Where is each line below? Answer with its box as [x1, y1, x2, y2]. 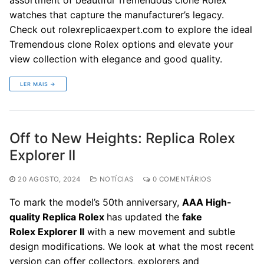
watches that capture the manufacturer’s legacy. [9, 8, 224, 21]
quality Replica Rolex [9, 210, 107, 223]
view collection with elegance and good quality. [9, 52, 222, 65]
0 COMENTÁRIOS [150, 174, 211, 183]
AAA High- [182, 196, 232, 208]
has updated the [107, 210, 182, 223]
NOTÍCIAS [97, 174, 134, 183]
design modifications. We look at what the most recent [9, 240, 254, 252]
